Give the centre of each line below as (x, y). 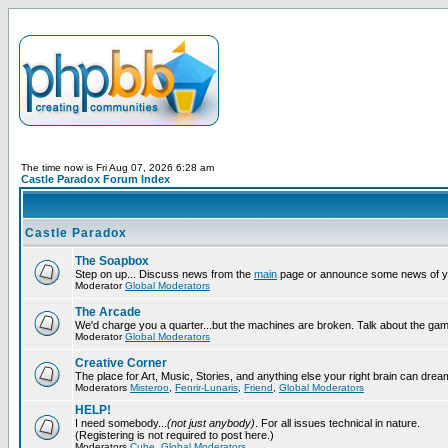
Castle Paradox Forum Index (95, 179)
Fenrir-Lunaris (206, 387)
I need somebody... (121, 423)
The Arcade (108, 312)
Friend (258, 387)
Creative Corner (121, 363)
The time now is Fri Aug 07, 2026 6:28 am (117, 167)
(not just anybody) (211, 423)
